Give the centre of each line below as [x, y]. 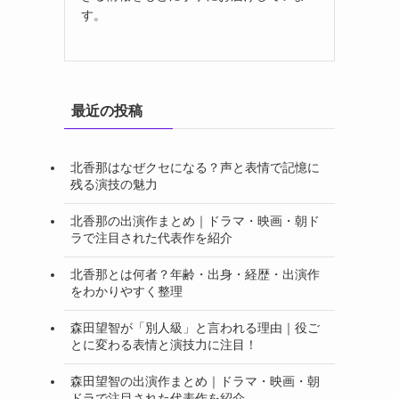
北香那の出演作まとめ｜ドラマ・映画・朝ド [195, 221]
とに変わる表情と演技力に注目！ [164, 345]
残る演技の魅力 [114, 185]
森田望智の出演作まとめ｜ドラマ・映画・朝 [195, 382]
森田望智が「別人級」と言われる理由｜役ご [195, 328]
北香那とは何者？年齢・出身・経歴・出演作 [195, 275]
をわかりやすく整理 [126, 292]
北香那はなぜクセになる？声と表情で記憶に [195, 168]
